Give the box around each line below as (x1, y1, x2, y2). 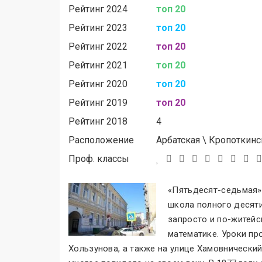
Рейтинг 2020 (68, 78, 127, 89)
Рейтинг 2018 (68, 116, 127, 127)
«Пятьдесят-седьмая (168, 185, 258, 195)
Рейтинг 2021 (68, 60, 127, 71)
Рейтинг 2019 (68, 97, 127, 108)
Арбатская (156, 135, 200, 146)
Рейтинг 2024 (68, 4, 127, 15)
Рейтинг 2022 (68, 41, 127, 52)
